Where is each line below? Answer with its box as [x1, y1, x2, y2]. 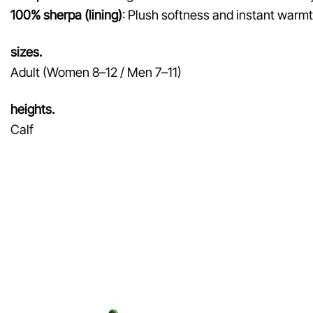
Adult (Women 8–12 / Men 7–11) [10, 64, 182, 80]
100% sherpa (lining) [10, 6, 122, 22]
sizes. [10, 43, 42, 59]
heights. [10, 101, 54, 117]
